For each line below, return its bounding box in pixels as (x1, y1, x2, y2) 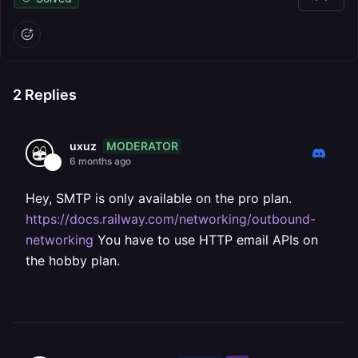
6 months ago (70, 155, 131, 167)
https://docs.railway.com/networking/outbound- (26, 211, 316, 227)
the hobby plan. (26, 253, 120, 268)
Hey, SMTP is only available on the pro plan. (26, 190, 292, 206)
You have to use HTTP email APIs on (93, 232, 318, 248)
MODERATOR (106, 138, 178, 153)
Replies (22, 86, 77, 103)
